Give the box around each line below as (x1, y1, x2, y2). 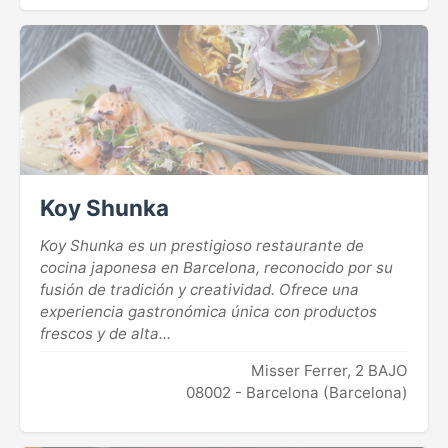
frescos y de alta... (40, 324, 171, 344)
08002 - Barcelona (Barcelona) (186, 383, 408, 403)
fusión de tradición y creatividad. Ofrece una (40, 280, 359, 300)
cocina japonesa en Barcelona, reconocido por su (40, 258, 393, 278)
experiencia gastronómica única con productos (40, 302, 377, 322)
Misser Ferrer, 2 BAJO (251, 361, 408, 381)
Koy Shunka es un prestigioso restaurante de (40, 236, 364, 256)
